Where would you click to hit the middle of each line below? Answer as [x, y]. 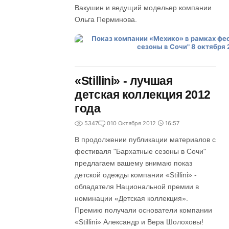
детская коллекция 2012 [143, 95]
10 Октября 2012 [133, 123]
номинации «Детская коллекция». [132, 198]
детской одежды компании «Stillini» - [136, 175]
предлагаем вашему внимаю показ [134, 163]
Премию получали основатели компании [144, 210]
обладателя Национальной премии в [137, 187]
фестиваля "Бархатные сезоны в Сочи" [141, 151]
